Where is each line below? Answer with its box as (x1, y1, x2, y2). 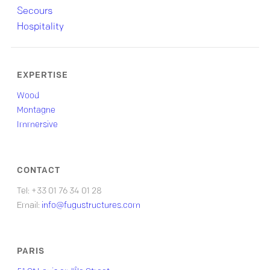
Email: (16, 201, 42, 210)
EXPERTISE (16, 71, 68, 80)
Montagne (16, 105, 55, 115)
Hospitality (16, 22, 64, 32)
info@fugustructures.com (41, 201, 140, 210)
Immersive (16, 120, 58, 130)
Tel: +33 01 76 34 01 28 (16, 186, 102, 196)
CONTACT (16, 166, 60, 175)
